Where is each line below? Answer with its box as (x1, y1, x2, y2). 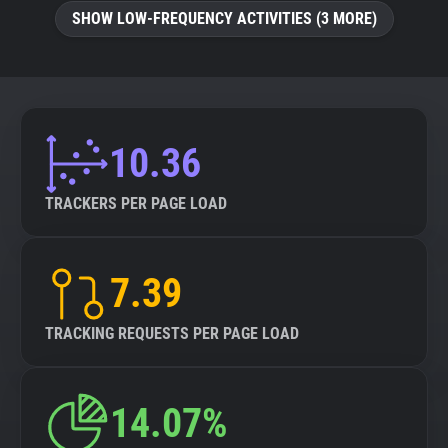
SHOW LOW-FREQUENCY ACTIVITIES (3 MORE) (71, 9, 377, 28)
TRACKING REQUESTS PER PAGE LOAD (45, 324, 299, 343)
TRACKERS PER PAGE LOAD (45, 194, 227, 213)
